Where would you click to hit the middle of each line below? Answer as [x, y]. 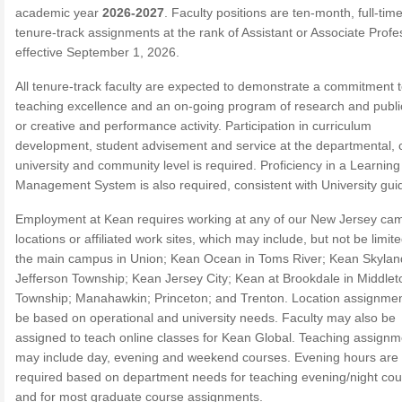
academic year [59, 13]
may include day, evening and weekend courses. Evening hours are [207, 357]
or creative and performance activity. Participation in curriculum [193, 126]
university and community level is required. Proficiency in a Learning [208, 165]
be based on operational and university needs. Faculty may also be [205, 318]
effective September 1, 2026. [97, 52]
